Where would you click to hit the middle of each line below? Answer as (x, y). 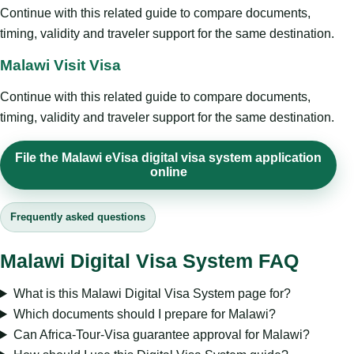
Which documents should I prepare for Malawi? (144, 314)
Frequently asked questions (78, 217)
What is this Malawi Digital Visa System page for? (152, 293)
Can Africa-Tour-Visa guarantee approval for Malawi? (161, 334)
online (168, 171)
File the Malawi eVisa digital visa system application (168, 157)
